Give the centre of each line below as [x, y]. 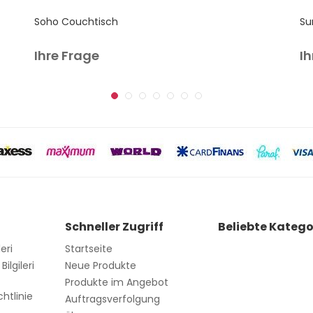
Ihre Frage [67, 56]
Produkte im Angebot [116, 282]
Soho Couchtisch [76, 22]
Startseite [88, 249]
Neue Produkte [100, 265]
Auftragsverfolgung [112, 299]
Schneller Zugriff [114, 227]
